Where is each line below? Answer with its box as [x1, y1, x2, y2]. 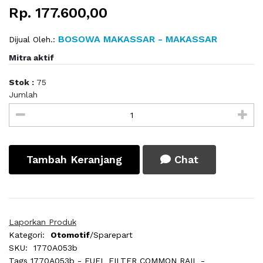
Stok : [9, 77, 36, 87]
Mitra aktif [9, 53, 54, 63]
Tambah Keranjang [26, 153, 122, 166]
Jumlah [9, 90, 38, 100]
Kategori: [9, 230, 45, 240]
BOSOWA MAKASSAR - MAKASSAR [55, 33, 217, 45]
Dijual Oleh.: [9, 35, 55, 45]
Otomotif [50, 230, 90, 240]
